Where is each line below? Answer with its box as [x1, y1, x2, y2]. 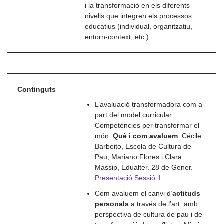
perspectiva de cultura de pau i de [95, 210, 202, 218]
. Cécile [178, 132, 201, 140]
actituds [172, 189, 200, 197]
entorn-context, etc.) [85, 33, 149, 41]
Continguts [17, 85, 60, 93]
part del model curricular [95, 111, 172, 119]
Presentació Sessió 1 [95, 174, 161, 182]
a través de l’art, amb [129, 200, 198, 208]
